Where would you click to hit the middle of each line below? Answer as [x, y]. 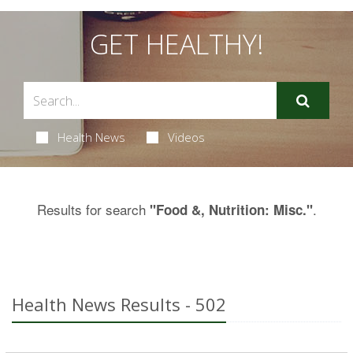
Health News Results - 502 [119, 304]
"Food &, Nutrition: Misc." [231, 210]
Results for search [93, 209]
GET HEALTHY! [176, 44]
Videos [186, 137]
